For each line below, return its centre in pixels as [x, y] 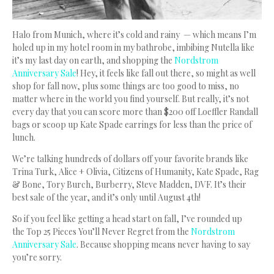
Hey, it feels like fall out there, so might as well [168, 73]
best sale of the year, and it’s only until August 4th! [106, 198]
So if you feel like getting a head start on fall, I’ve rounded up [127, 219]
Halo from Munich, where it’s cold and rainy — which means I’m [134, 35]
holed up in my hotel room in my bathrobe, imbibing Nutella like [133, 48]
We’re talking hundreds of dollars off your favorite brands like [130, 159]
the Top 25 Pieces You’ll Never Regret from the [102, 232]
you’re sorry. [37, 257]
